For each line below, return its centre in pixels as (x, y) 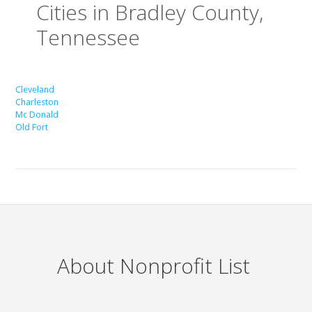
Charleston (37, 102)
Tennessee (88, 38)
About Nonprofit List (154, 266)
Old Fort (32, 127)
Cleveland (35, 90)
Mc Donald (37, 115)
